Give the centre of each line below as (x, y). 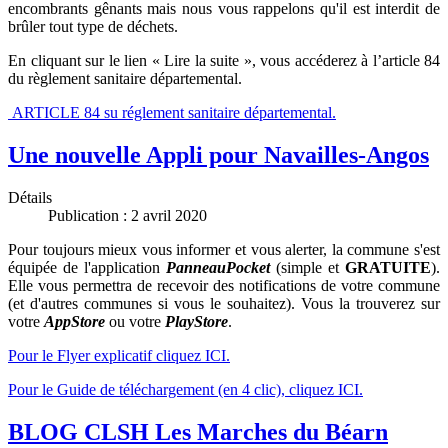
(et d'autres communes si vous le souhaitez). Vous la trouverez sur (224, 304)
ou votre (135, 322)
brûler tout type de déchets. (93, 27)
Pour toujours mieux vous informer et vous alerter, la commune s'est (224, 250)
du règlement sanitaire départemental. (125, 79)
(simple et (307, 268)
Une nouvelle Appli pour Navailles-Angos (218, 155)
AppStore (72, 322)
